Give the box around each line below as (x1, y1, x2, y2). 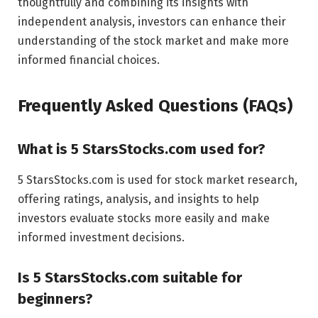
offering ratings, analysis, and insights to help (18, 192, 259, 206)
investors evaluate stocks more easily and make (18, 211, 270, 225)
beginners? (18, 290, 93, 307)
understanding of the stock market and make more (18, 34, 289, 48)
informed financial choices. (18, 53, 160, 67)
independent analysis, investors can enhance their (18, 15, 286, 29)
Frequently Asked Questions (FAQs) (18, 95, 292, 116)
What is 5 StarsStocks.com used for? (18, 140, 265, 158)
